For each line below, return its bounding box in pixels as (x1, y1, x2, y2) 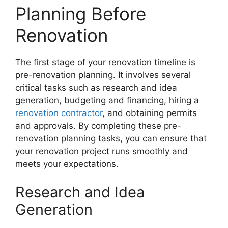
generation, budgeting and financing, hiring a (15, 95, 199, 105)
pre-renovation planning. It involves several (15, 70, 191, 80)
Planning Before (15, 3, 146, 24)
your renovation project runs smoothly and (15, 146, 188, 156)
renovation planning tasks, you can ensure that (15, 133, 207, 144)
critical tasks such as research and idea (15, 82, 177, 93)
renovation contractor (15, 108, 102, 118)
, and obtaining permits (102, 108, 197, 118)
